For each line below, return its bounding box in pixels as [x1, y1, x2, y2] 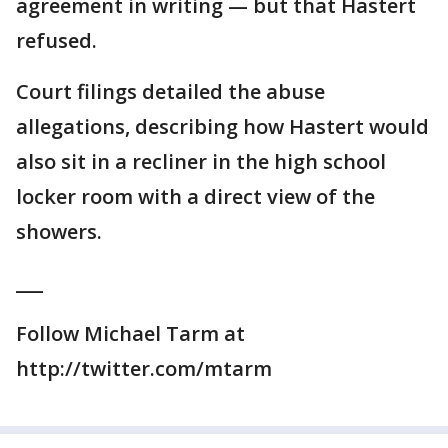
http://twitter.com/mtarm [16, 355, 272, 382]
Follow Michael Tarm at [16, 320, 245, 347]
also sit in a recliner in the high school [16, 148, 386, 175]
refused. [16, 27, 97, 54]
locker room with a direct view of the [16, 183, 375, 210]
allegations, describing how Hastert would [16, 113, 429, 140]
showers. [16, 218, 102, 245]
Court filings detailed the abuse [16, 78, 325, 105]
